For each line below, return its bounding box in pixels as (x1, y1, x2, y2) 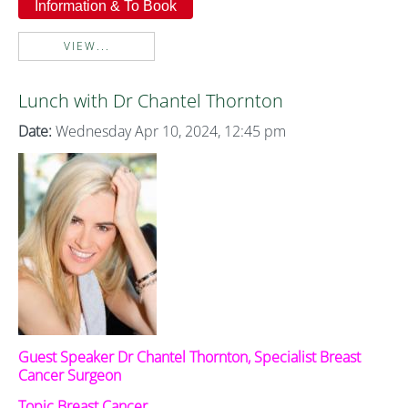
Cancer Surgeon (18, 365, 121, 385)
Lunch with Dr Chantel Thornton (18, 88, 283, 113)
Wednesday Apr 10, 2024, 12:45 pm (52, 121, 286, 141)
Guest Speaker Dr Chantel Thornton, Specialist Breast (18, 347, 361, 367)
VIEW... (63, 38, 110, 54)
